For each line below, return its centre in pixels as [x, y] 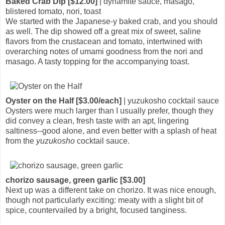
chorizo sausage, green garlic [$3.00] [75, 180]
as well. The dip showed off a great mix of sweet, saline [103, 31]
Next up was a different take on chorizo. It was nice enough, [111, 190]
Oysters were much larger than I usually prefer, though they [109, 110]
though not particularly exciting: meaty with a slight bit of [104, 200]
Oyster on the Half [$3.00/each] [64, 100]
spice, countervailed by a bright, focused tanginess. [96, 210]
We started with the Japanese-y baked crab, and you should [111, 21]
